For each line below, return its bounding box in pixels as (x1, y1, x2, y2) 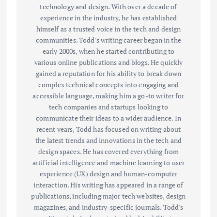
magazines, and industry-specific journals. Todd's (33, 202, 184, 212)
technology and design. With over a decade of (40, 2, 177, 12)
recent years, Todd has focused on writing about (36, 124, 181, 134)
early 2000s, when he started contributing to (42, 46, 175, 56)
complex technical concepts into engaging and (38, 80, 179, 90)
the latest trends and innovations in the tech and (35, 136, 182, 145)
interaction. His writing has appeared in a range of (33, 180, 184, 190)
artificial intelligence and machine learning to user (32, 158, 185, 168)
